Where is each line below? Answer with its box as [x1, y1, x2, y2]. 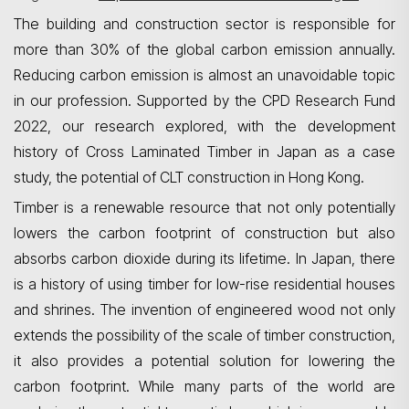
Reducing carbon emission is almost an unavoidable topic [14, 66, 395, 84]
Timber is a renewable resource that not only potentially [14, 198, 395, 216]
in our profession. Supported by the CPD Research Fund [14, 91, 395, 110]
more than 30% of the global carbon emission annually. [14, 40, 395, 58]
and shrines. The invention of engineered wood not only [14, 300, 395, 319]
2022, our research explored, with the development [14, 117, 395, 135]
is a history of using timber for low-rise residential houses [14, 275, 395, 293]
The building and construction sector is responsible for [14, 15, 395, 33]
